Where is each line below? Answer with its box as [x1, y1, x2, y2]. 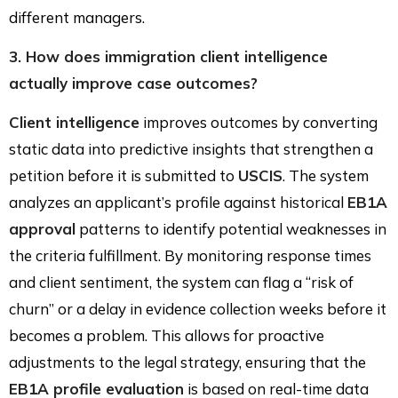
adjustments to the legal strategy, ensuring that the [9, 352, 366, 371]
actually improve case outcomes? [9, 73, 258, 92]
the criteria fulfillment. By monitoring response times [9, 245, 371, 265]
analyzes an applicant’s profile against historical [9, 192, 347, 211]
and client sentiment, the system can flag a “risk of [9, 272, 354, 291]
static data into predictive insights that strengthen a [9, 139, 373, 158]
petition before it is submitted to [9, 165, 238, 185]
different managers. [9, 7, 145, 27]
